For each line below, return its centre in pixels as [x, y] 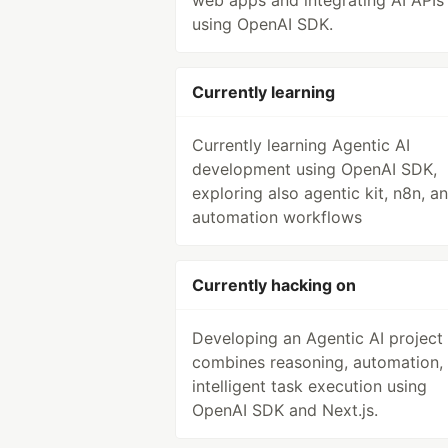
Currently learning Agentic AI [301, 145]
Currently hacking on [274, 285]
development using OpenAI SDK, [314, 169]
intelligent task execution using [309, 386]
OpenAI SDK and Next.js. [285, 410]
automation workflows [277, 217]
